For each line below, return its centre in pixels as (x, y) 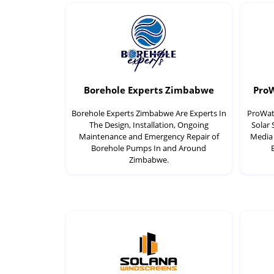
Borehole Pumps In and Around (149, 148)
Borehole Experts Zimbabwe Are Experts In (149, 113)
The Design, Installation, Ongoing (149, 125)
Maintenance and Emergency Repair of (149, 137)
